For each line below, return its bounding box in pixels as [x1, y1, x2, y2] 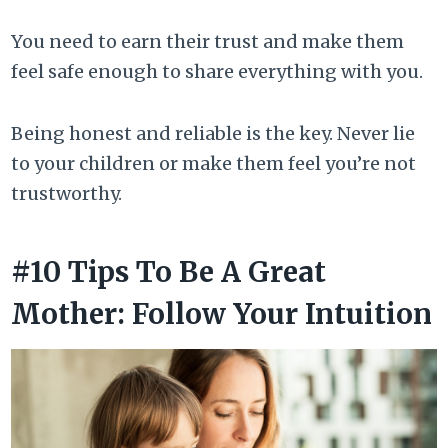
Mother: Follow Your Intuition [11, 296, 433, 333]
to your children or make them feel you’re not [11, 152, 417, 176]
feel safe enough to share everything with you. [11, 60, 424, 84]
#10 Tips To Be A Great [11, 254, 327, 291]
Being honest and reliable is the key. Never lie [11, 122, 416, 146]
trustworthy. [11, 182, 123, 206]
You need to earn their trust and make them [11, 30, 405, 54]
